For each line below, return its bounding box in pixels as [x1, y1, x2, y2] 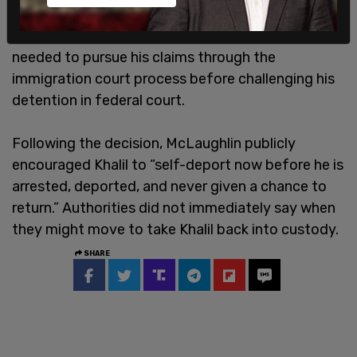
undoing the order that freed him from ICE [12, 5, 290, 23]
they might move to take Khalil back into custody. [12, 220, 339, 238]
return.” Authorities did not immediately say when [12, 198, 335, 217]
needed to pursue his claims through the [12, 48, 276, 66]
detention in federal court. [12, 91, 185, 109]
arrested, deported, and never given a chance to [12, 177, 327, 195]
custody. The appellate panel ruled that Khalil [12, 26, 308, 45]
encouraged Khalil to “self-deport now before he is [12, 155, 343, 174]
